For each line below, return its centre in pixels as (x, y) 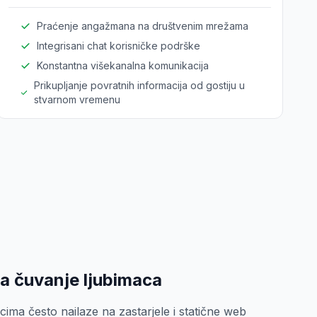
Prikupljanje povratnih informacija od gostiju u (139, 85)
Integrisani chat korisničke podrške (118, 46)
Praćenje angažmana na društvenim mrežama (142, 26)
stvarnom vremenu (77, 99)
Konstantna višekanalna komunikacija (122, 65)
